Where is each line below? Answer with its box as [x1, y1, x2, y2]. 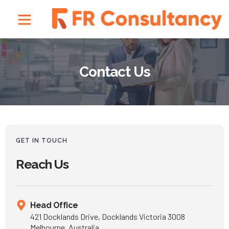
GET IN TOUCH [16, 137, 67, 145]
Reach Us [16, 156, 68, 172]
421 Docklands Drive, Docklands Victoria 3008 [30, 212, 185, 222]
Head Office [30, 200, 78, 211]
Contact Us [79, 63, 150, 81]
